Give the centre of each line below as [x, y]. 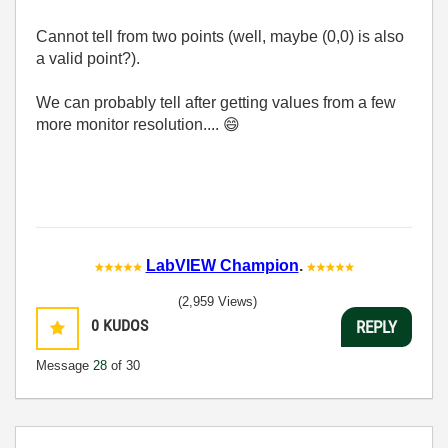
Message [64, 365]
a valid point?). [88, 58]
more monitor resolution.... [129, 124]
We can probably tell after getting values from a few [216, 102]
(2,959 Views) [217, 301]
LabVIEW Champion [222, 265]
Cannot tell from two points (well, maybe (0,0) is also [220, 36]
